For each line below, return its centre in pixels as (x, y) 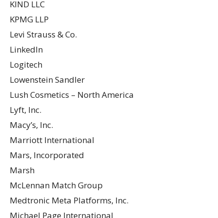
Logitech (26, 64)
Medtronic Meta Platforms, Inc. (69, 200)
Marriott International (52, 140)
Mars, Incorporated (47, 155)
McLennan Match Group (56, 185)
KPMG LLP (29, 19)
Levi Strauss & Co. (43, 34)
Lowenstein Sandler (47, 79)
